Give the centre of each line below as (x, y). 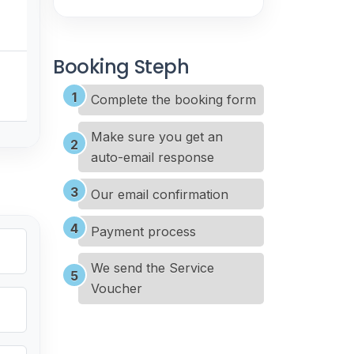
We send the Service (153, 268)
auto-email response (153, 157)
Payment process (143, 231)
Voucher (117, 289)
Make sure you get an (157, 136)
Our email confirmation (160, 194)
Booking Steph (121, 66)
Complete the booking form (173, 100)
